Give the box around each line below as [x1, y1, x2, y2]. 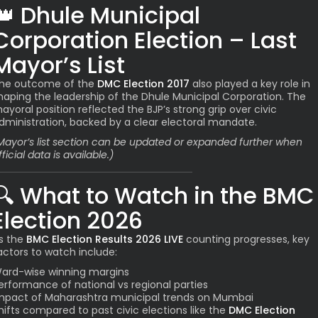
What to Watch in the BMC [20, 180, 314, 212]
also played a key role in [190, 77, 310, 92]
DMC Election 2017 [97, 77, 190, 92]
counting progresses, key [183, 232, 309, 247]
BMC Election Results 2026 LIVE [26, 232, 183, 247]
